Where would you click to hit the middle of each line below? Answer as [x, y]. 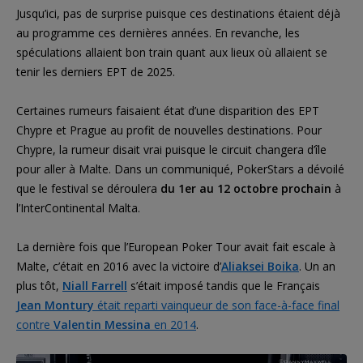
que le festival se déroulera [88, 188]
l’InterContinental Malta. [78, 207]
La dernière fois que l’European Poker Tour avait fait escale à [176, 246]
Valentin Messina [102, 324]
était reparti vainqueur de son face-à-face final [217, 305]
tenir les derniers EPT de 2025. [96, 71]
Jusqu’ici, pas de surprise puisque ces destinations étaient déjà [178, 13]
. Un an [317, 266]
